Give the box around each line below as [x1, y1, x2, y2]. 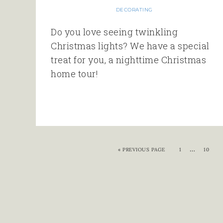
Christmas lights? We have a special [51, 40, 210, 52]
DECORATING [115, 6, 153, 13]
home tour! [51, 68, 98, 80]
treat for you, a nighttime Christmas [51, 54, 206, 66]
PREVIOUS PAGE [122, 146, 165, 153]
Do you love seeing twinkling [51, 26, 178, 38]
